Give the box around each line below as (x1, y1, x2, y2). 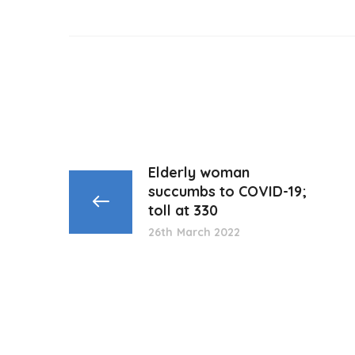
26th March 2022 (148, 225, 241, 239)
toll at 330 (148, 201, 218, 219)
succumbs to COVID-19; (148, 182, 307, 200)
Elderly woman (148, 163, 250, 181)
